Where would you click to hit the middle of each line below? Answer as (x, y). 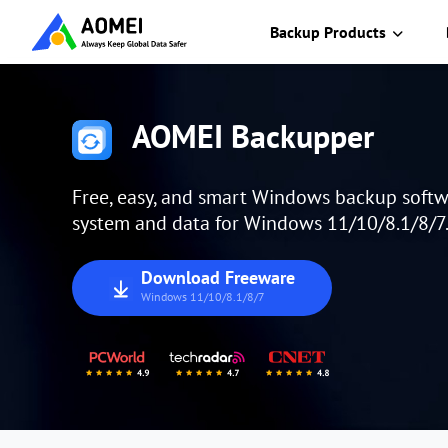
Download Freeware (218, 277)
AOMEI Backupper (253, 135)
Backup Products (328, 32)
